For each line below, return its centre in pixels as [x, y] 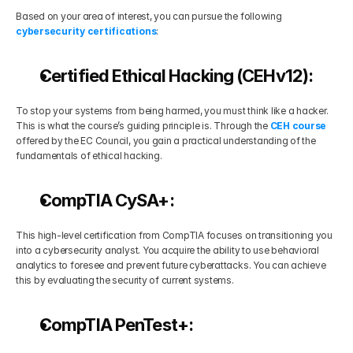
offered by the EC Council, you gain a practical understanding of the [166, 141]
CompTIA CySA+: [107, 200]
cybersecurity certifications [86, 31]
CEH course [298, 126]
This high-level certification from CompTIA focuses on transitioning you [174, 235]
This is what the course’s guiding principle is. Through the [143, 126]
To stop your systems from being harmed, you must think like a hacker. [172, 111]
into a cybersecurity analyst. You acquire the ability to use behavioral [167, 250]
